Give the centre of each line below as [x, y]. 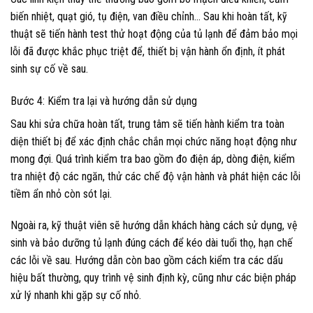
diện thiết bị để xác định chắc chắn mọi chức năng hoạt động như [154, 141]
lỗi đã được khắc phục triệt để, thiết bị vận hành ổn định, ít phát [148, 51]
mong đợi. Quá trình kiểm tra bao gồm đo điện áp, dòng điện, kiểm [153, 159]
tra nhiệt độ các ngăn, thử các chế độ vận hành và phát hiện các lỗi [155, 176]
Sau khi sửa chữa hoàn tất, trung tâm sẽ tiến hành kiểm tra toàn [147, 124]
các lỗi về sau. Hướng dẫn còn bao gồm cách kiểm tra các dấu [147, 261]
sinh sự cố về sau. [49, 68]
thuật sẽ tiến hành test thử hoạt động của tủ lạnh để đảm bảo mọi [154, 34]
